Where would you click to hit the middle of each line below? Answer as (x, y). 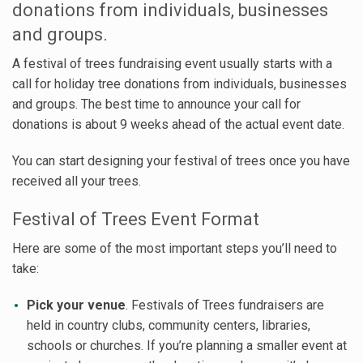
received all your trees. (77, 181)
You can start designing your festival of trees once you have (181, 160)
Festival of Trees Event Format (136, 219)
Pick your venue (76, 305)
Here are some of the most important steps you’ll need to (175, 248)
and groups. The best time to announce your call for (156, 104)
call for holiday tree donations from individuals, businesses (179, 83)
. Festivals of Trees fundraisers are (224, 305)
